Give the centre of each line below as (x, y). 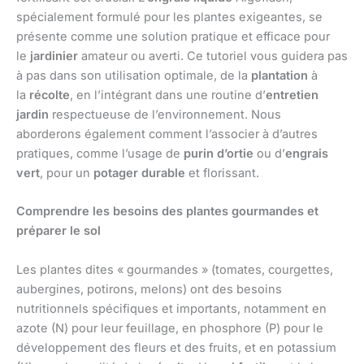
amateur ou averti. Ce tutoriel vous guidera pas (213, 56)
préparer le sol (58, 231)
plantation (279, 76)
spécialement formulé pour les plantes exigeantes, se (169, 17)
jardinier (54, 56)
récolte (50, 95)
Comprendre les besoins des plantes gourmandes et (167, 212)
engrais (307, 154)
